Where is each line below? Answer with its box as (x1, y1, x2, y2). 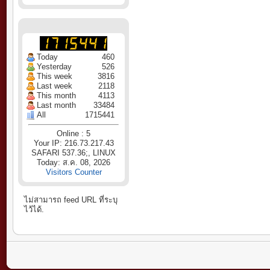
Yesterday (37, 62, 72, 71)
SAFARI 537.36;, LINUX (31, 148, 116, 157)
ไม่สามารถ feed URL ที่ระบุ (24, 195, 118, 204)
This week (37, 72, 72, 81)
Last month (37, 101, 76, 110)
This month (37, 91, 76, 100)
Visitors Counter (45, 168, 102, 177)
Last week (37, 81, 72, 90)
